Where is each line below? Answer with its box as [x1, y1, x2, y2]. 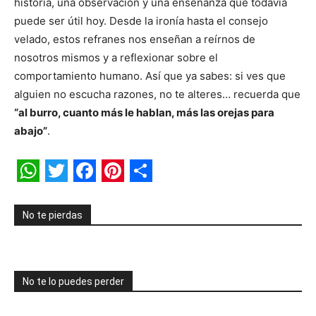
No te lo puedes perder [23, 275, 124, 287]
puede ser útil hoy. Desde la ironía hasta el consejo [14, 13, 268, 28]
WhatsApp [17, 178, 128, 207]
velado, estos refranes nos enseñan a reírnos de [14, 32, 255, 46]
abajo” [14, 123, 47, 138]
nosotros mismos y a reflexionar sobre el [14, 50, 218, 64]
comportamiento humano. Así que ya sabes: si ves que [14, 68, 286, 83]
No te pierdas [23, 209, 83, 221]
